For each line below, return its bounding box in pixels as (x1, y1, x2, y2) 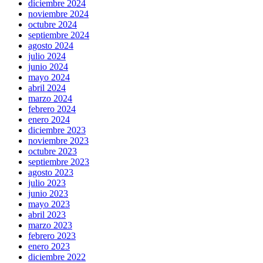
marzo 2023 (28, 220, 72, 231)
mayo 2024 (28, 72, 70, 83)
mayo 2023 (28, 199, 70, 210)
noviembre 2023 (28, 136, 89, 146)
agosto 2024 (28, 41, 73, 51)
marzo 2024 (28, 93, 72, 104)
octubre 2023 (28, 146, 77, 157)
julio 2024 (28, 51, 66, 62)
